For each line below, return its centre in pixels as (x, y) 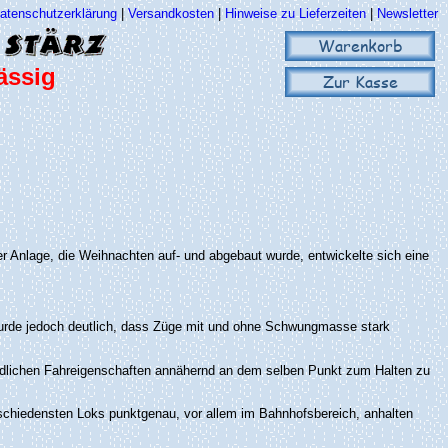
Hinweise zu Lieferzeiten (295, 13)
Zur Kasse (360, 81)
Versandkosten (173, 13)
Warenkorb (360, 45)
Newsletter (407, 13)
